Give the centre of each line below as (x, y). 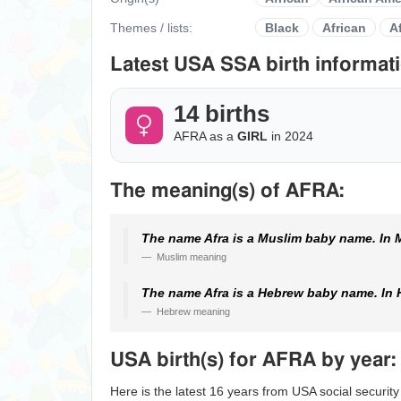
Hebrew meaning (192, 311)
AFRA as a (205, 136)
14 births (222, 114)
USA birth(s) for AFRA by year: (253, 360)
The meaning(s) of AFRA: (227, 191)
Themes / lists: (153, 27)
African (344, 27)
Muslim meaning (190, 257)
